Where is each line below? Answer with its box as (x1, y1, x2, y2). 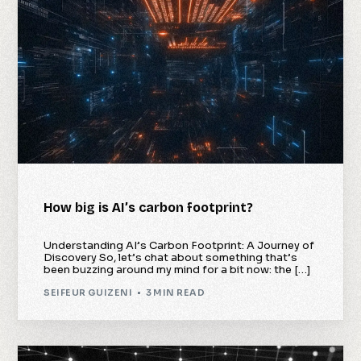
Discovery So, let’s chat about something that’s (44, 250, 298, 264)
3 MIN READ (145, 287, 205, 299)
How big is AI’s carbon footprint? (44, 199, 254, 215)
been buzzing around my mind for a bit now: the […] (44, 262, 311, 276)
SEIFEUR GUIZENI (44, 287, 133, 299)
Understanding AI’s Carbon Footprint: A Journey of (44, 238, 315, 252)
